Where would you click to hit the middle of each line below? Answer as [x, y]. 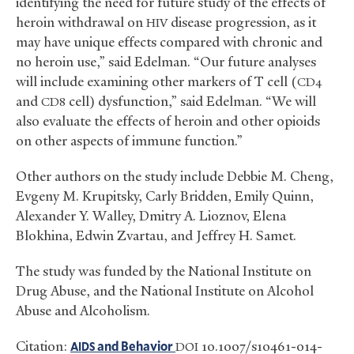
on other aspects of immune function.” [129, 141]
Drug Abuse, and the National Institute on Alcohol [165, 291]
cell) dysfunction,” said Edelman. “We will [191, 102]
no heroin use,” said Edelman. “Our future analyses [166, 62]
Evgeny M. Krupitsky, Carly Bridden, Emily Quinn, [165, 196]
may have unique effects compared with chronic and [169, 42]
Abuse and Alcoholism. [83, 311]
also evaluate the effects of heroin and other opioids [168, 121]
